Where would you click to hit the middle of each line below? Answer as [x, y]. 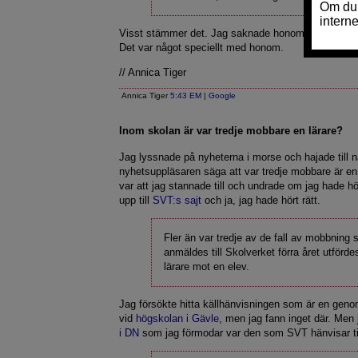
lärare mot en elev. [207, 267]
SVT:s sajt [177, 200]
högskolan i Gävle [178, 318]
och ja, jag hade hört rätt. [261, 200]
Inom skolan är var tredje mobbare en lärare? [231, 131]
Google [223, 95]
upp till [136, 200]
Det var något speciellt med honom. [202, 48]
